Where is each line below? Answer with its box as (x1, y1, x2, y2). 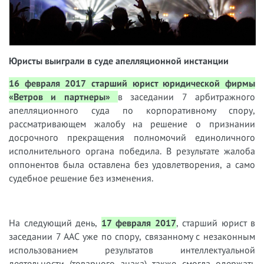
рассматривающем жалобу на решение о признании (9, 118, 255, 130)
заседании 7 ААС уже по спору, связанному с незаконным (9, 230, 255, 243)
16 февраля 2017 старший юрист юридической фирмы (9, 77, 255, 90)
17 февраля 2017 (101, 217, 176, 229)
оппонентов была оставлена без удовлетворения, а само (9, 159, 255, 171)
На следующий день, (9, 217, 101, 229)
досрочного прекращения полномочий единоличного (9, 131, 255, 144)
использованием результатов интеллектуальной (9, 244, 255, 256)
